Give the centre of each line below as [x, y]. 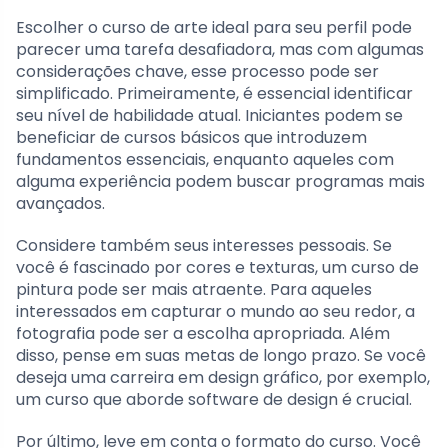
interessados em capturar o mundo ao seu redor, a [215, 312]
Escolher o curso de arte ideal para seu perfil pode [214, 28]
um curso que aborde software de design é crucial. [214, 400]
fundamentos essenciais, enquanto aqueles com [205, 160]
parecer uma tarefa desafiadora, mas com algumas [220, 50]
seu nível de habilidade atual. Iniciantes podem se [209, 116]
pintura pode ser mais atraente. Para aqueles [194, 290]
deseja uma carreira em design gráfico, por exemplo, [223, 378]
